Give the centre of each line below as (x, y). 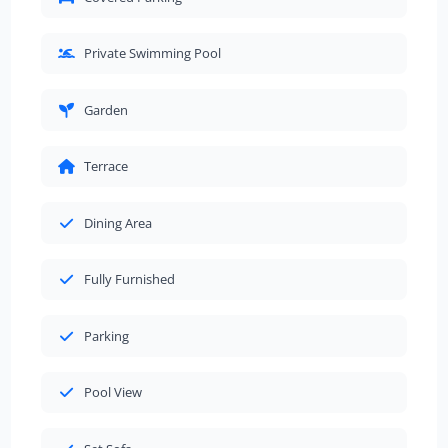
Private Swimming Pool (152, 53)
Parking (106, 335)
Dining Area (117, 222)
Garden (105, 109)
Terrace (105, 166)
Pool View (112, 392)
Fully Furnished (129, 279)
